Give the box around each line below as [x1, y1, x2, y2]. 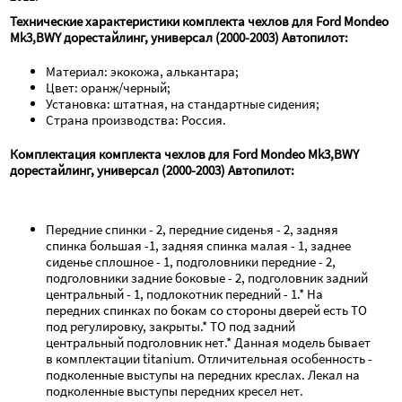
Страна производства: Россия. [46, 111, 227, 129]
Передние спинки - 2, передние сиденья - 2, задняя [46, 221, 339, 239]
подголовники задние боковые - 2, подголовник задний [46, 269, 369, 287]
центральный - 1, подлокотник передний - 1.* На [46, 285, 324, 303]
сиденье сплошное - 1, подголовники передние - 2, [46, 253, 336, 271]
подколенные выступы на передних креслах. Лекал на [46, 366, 361, 384]
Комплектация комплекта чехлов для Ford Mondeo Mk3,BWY [10, 145, 360, 163]
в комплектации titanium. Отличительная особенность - [46, 350, 373, 368]
